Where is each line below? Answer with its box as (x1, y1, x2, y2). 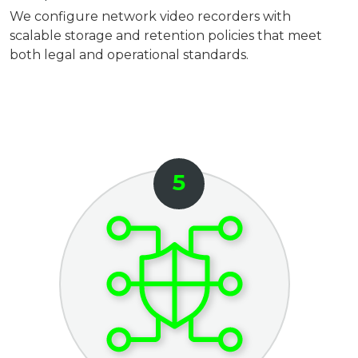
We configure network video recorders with (10, 9, 292, 25)
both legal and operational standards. (10, 47, 249, 63)
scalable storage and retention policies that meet (10, 28, 323, 44)
